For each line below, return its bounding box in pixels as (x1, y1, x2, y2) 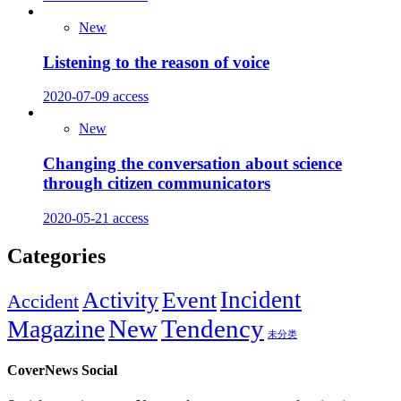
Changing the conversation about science (43, 154, 342, 174)
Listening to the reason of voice (43, 52, 269, 72)
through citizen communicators (43, 174, 270, 193)
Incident (220, 286, 302, 313)
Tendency (161, 313, 264, 343)
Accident (7, 289, 79, 312)
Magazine (7, 314, 105, 343)
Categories (7, 243, 106, 268)
